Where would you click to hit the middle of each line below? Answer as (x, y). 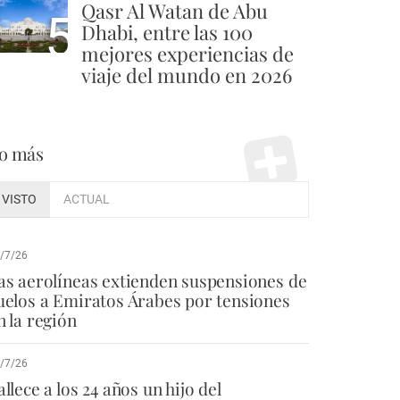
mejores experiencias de (187, 53)
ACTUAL (87, 199)
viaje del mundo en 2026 (187, 75)
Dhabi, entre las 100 (167, 32)
